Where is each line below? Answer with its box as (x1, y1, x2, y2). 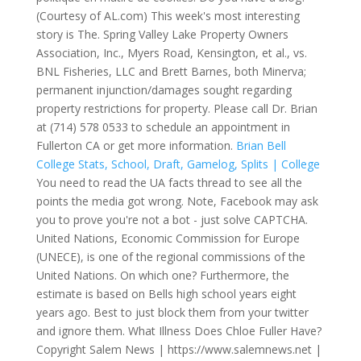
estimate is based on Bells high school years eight (35, 286, 297, 301)
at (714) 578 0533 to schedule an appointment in (35, 119, 290, 135)
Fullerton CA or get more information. (35, 138, 236, 153)
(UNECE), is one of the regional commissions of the (35, 249, 305, 264)
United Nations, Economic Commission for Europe (35, 230, 300, 246)
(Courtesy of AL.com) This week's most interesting (35, 8, 300, 23)
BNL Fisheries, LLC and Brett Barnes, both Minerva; (35, 64, 306, 79)
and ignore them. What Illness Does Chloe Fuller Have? (35, 323, 322, 338)
